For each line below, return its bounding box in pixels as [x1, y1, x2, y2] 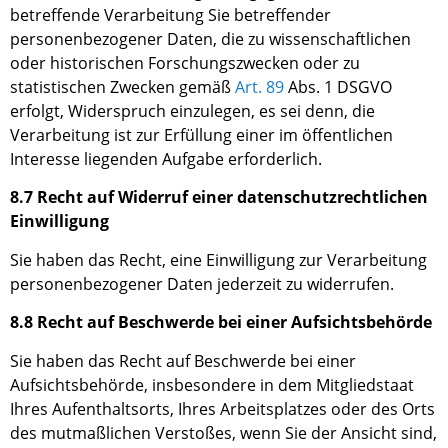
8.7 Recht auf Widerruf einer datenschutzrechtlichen [10, 186, 428, 209]
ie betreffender [217, 4, 331, 27]
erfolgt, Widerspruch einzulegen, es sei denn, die [10, 100, 375, 123]
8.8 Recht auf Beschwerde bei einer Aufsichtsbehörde [10, 311, 432, 334]
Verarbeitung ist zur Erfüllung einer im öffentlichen [10, 124, 393, 147]
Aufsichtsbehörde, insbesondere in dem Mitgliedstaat [10, 373, 414, 396]
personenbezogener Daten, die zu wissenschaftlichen [10, 28, 411, 51]
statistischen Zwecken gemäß [10, 76, 235, 99]
